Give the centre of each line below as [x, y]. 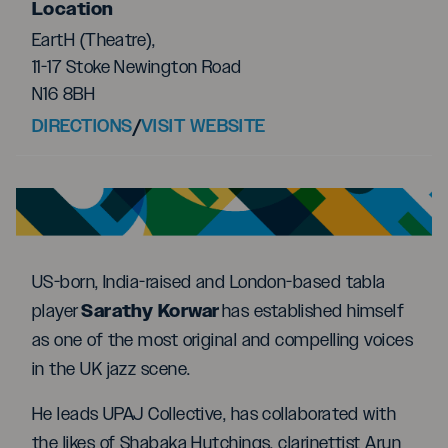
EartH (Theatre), [94, 40]
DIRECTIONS [82, 126]
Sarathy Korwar [149, 311]
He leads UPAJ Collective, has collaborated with [214, 414]
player [55, 311]
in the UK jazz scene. [112, 369]
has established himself [312, 311]
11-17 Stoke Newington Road [137, 67]
